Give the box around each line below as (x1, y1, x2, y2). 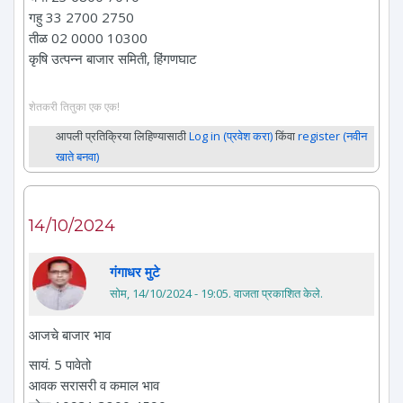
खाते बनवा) (56, 148, 99, 166)
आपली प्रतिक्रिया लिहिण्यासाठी (56, 128, 189, 145)
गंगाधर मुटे (110, 263, 160, 282)
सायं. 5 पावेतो (29, 355, 91, 374)
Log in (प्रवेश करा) (189, 128, 273, 145)
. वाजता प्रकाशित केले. (228, 285, 323, 302)
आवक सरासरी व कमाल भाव (29, 376, 159, 395)
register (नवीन (298, 128, 367, 145)
